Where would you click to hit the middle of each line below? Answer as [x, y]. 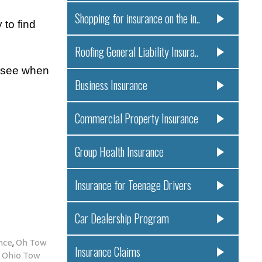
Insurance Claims [107, 252]
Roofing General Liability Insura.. [136, 52]
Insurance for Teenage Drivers [133, 185]
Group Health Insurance [119, 152]
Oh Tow [31, 242]
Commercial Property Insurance [136, 119]
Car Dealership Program [122, 219]
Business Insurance [111, 85]
